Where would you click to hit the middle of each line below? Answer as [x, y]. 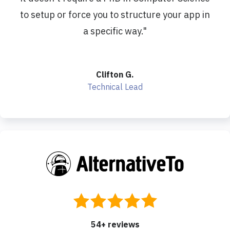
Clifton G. [115, 75]
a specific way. [113, 31]
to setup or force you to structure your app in [115, 15]
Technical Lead [115, 87]
